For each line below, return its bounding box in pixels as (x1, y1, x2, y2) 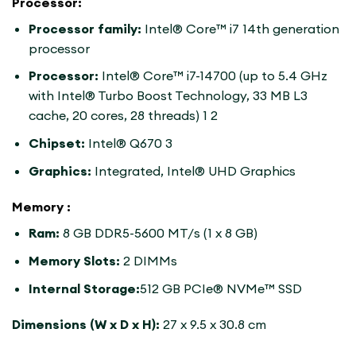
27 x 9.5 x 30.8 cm (160, 316, 266, 333)
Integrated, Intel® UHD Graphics (94, 162, 296, 179)
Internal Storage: (28, 280, 140, 296)
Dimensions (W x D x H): (12, 316, 160, 333)
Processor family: (28, 20, 145, 37)
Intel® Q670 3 (87, 134, 172, 151)
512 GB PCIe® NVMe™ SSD (139, 280, 302, 296)
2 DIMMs (119, 252, 177, 269)
